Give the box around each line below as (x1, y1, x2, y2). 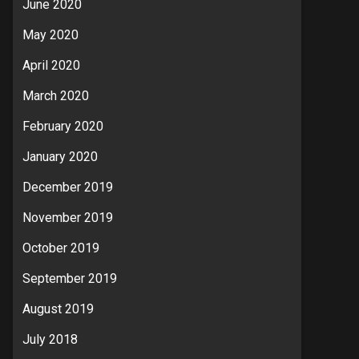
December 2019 (22, 179, 113, 195)
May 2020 (22, 27, 79, 42)
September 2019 (22, 271, 117, 286)
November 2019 (22, 210, 113, 225)
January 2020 (22, 149, 98, 164)
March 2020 (22, 88, 89, 103)
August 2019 (22, 301, 94, 317)
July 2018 (22, 332, 78, 347)
